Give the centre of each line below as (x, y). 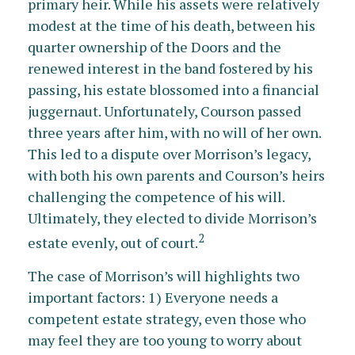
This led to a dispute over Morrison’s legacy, (169, 154)
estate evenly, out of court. (113, 242)
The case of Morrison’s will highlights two (164, 276)
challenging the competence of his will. (156, 197)
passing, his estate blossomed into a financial (174, 90)
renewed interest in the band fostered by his (170, 68)
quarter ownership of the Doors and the (155, 47)
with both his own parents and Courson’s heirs (176, 175)
